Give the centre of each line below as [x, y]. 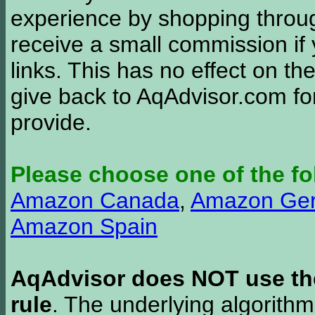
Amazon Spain [84, 226]
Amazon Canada [95, 200]
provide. [51, 122]
